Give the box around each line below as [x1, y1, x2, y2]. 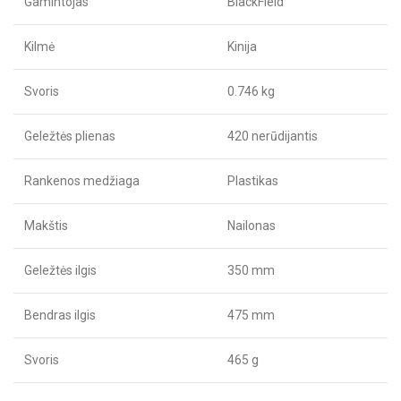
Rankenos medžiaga [24, 173, 140, 188]
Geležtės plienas [24, 128, 115, 143]
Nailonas [227, 218, 276, 233]
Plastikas [227, 173, 278, 188]
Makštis [24, 218, 68, 233]
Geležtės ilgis [24, 262, 97, 277]
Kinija [227, 38, 257, 54]
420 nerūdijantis [227, 128, 318, 143]
